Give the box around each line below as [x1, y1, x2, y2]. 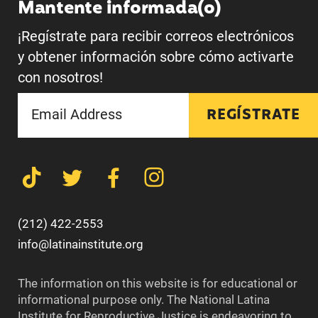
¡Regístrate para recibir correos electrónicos [17, 28, 294, 45]
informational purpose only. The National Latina [17, 292, 270, 307]
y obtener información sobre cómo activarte [17, 48, 294, 65]
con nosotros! [17, 69, 103, 86]
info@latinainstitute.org [17, 236, 143, 251]
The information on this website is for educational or [17, 276, 297, 291]
